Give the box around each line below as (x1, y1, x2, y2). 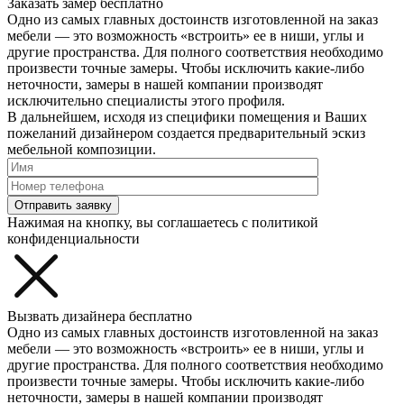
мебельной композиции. (7, 142, 156, 157)
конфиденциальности (7, 231, 140, 246)
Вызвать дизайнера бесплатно (7, 308, 192, 324)
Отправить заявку (14, 198, 112, 212)
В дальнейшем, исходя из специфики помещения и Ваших (7, 109, 367, 124)
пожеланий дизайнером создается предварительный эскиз (7, 125, 365, 141)
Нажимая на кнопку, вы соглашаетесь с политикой (7, 215, 318, 230)
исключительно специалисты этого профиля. (7, 93, 285, 108)
